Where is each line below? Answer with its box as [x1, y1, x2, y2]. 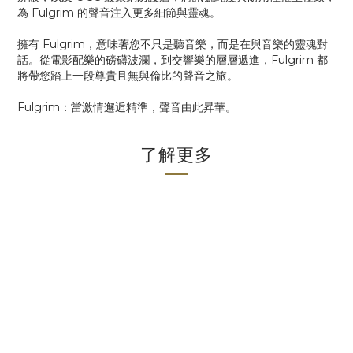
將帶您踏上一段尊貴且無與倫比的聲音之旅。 [17, 69, 238, 83]
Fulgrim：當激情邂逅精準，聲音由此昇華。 [17, 100, 236, 114]
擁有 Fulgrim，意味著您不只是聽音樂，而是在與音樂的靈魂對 [17, 37, 328, 51]
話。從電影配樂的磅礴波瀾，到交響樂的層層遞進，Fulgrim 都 [17, 53, 328, 67]
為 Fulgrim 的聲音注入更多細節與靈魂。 [17, 6, 221, 20]
